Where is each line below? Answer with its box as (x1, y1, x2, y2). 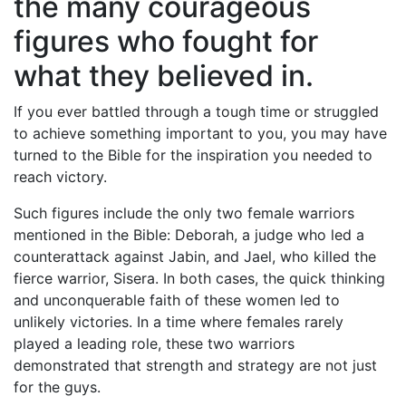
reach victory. (14, 168, 107, 186)
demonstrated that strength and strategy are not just (14, 356, 377, 374)
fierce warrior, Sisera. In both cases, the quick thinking (14, 269, 385, 287)
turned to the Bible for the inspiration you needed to (14, 146, 372, 164)
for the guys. (14, 378, 101, 396)
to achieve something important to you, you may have (14, 124, 387, 142)
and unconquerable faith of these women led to (14, 291, 340, 309)
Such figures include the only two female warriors (14, 204, 354, 222)
